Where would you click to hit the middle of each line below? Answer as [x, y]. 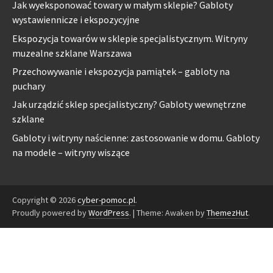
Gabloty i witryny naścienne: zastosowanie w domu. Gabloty [136, 137]
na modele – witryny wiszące [71, 152]
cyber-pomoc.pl [106, 200]
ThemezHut [227, 212]
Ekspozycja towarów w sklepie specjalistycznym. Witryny [130, 38]
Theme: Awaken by [172, 212]
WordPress [109, 212]
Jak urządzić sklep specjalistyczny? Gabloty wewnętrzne [129, 105]
